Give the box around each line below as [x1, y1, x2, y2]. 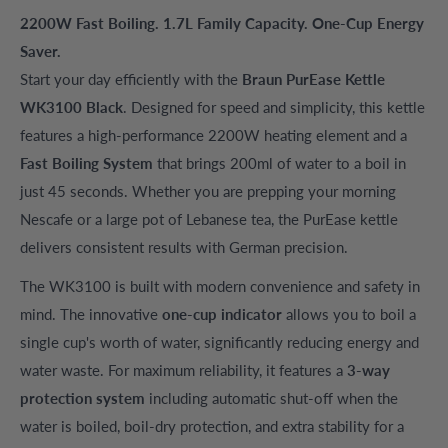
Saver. [20, 42, 61, 61]
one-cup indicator [162, 304, 282, 323]
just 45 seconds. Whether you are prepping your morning [20, 182, 396, 201]
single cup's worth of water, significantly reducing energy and [20, 332, 419, 351]
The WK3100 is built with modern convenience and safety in [20, 276, 420, 295]
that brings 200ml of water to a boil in [153, 154, 406, 173]
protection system [20, 388, 145, 407]
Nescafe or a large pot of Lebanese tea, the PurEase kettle [20, 210, 398, 229]
